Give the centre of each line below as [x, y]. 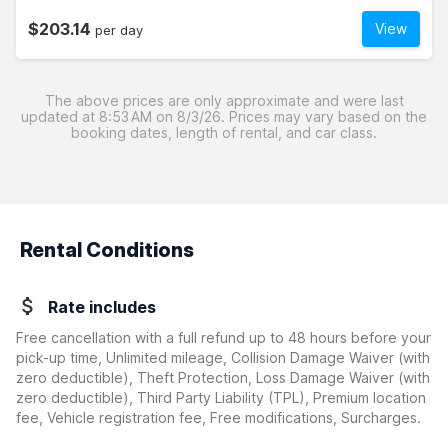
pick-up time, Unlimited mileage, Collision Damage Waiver [207, 357]
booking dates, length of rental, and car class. [224, 132]
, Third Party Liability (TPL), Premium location [277, 397]
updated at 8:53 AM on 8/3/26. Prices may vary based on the [224, 116]
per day [117, 30]
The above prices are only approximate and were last [224, 100]
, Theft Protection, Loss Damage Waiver [263, 377]
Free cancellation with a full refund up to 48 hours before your [223, 337]
